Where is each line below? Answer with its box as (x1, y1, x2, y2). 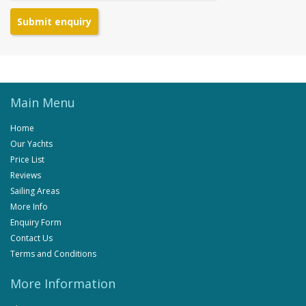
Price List (10, 154, 44, 166)
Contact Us (10, 232, 53, 245)
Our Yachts (10, 138, 53, 150)
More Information (10, 275, 115, 292)
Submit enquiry (17, 15, 92, 29)
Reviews (10, 169, 41, 182)
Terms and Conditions (10, 248, 96, 260)
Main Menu (10, 94, 75, 111)
